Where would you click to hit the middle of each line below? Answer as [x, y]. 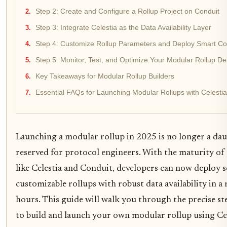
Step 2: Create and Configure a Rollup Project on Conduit [127, 12]
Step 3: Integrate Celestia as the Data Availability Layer [123, 28]
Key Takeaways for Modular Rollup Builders [105, 77]
